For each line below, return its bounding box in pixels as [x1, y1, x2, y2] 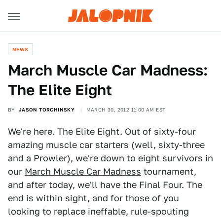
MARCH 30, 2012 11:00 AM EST [86, 107, 166, 112]
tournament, [141, 166, 196, 177]
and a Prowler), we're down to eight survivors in [8, 153, 213, 163]
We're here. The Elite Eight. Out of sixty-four [8, 126, 196, 137]
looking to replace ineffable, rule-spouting [8, 206, 189, 217]
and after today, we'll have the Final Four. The [8, 180, 202, 190]
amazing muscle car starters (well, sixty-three [8, 140, 205, 150]
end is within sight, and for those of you [8, 193, 179, 203]
